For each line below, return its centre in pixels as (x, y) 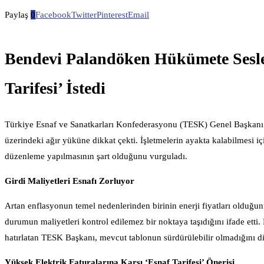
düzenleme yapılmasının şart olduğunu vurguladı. (96, 156)
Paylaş (16, 15)
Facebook (53, 15)
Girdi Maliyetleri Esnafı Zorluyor (70, 181)
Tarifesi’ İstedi (55, 88)
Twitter (84, 15)
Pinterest (112, 15)
